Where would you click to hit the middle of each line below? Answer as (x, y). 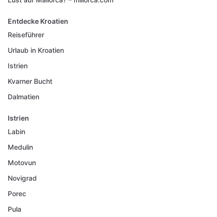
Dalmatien (23, 97)
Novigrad (22, 178)
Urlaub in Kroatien (36, 50)
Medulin (20, 147)
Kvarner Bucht (30, 81)
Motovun (22, 163)
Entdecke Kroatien (38, 21)
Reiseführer (26, 35)
